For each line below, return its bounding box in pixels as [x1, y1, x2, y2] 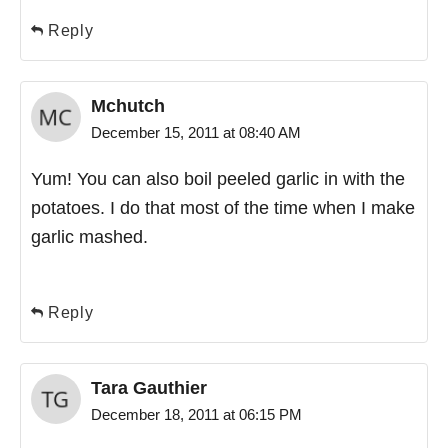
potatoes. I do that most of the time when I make [31, 198, 415, 218]
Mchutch [91, 96, 165, 116]
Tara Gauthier [91, 378, 207, 398]
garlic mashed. [31, 227, 148, 247]
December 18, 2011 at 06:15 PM [91, 406, 302, 423]
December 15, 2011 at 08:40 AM [91, 124, 301, 141]
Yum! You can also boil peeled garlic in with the [31, 169, 405, 189]
